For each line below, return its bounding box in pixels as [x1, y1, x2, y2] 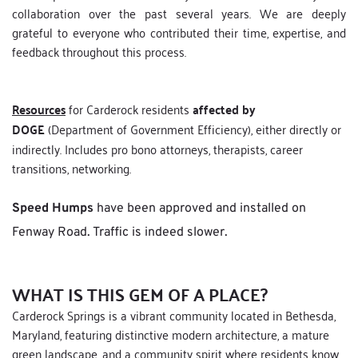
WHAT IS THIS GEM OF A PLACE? [12, 277, 268, 311]
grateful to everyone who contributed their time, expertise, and [12, 21, 346, 44]
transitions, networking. [12, 157, 131, 180]
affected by [193, 97, 256, 121]
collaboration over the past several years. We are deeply [12, 2, 346, 25]
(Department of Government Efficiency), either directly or [45, 117, 341, 141]
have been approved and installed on [93, 201, 306, 217]
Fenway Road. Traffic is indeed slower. [12, 225, 228, 241]
